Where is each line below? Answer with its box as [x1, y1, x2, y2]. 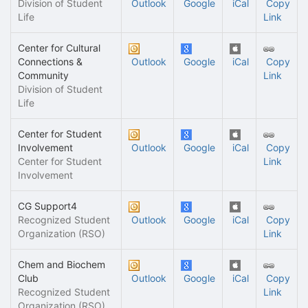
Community [18, 69, 69, 81]
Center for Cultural [18, 42, 100, 54]
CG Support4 [18, 200, 77, 212]
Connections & [18, 56, 82, 67]
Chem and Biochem [18, 258, 105, 270]
